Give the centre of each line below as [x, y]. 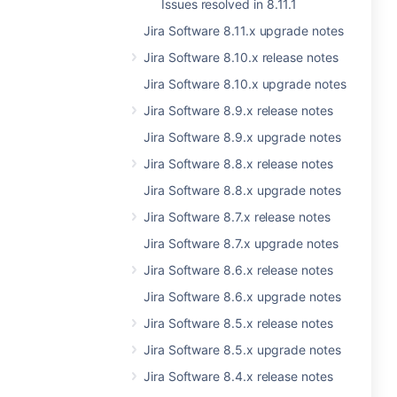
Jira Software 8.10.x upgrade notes [245, 84]
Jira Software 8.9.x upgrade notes [242, 137]
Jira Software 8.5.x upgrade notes [242, 350]
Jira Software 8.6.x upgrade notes [242, 296]
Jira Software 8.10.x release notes [241, 57]
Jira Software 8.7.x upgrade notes [241, 243]
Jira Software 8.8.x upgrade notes [242, 190]
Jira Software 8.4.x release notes [238, 376]
